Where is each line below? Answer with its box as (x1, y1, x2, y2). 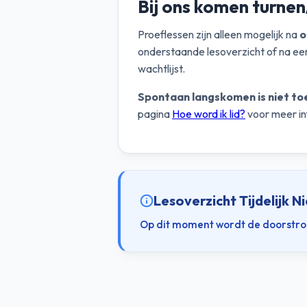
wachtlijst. (138, 62, 185, 75)
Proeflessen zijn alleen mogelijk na (138, 27, 299, 41)
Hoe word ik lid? (172, 107, 245, 121)
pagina (138, 107, 172, 121)
